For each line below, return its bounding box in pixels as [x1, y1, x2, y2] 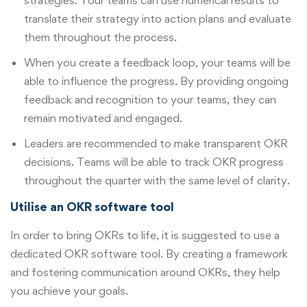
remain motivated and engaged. [24, 110, 182, 125]
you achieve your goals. [10, 283, 128, 297]
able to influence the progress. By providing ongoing [24, 73, 288, 88]
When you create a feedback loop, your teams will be [24, 55, 291, 69]
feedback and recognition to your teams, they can [24, 92, 276, 106]
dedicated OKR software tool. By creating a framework [10, 246, 288, 260]
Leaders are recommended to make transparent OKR [24, 136, 288, 150]
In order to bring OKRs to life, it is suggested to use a [10, 228, 280, 242]
